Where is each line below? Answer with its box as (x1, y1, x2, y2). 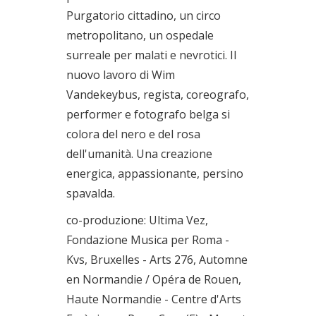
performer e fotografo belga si (66, 107, 230, 122)
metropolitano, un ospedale (66, 28, 214, 43)
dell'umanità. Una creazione (66, 146, 212, 162)
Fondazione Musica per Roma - (66, 232, 229, 248)
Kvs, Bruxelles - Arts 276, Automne (66, 252, 248, 267)
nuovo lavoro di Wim (66, 67, 175, 83)
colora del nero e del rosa (66, 126, 200, 142)
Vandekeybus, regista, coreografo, (66, 87, 249, 102)
